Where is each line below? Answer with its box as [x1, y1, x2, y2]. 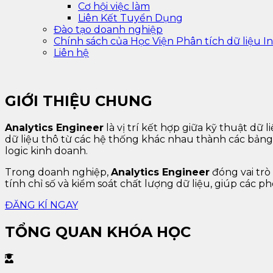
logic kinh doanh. [5, 144, 88, 157]
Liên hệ [54, 47, 89, 58]
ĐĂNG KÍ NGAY [5, 199, 78, 211]
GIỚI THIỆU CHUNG [5, 91, 152, 110]
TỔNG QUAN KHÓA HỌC [5, 222, 191, 241]
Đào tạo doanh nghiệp [54, 24, 163, 35]
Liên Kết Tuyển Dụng [78, 12, 183, 24]
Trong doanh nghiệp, [5, 166, 111, 178]
